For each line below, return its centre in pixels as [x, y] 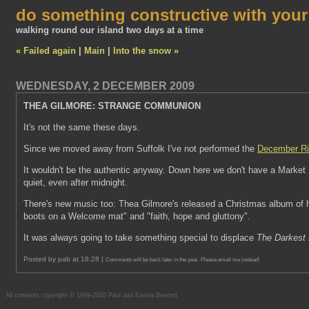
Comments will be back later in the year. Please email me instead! [182, 259]
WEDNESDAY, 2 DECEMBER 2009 [105, 86]
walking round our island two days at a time [110, 30]
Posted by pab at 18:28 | [64, 259]
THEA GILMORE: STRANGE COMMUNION [112, 106]
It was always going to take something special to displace [140, 238]
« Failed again [46, 51]
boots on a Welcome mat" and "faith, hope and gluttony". [137, 216]
